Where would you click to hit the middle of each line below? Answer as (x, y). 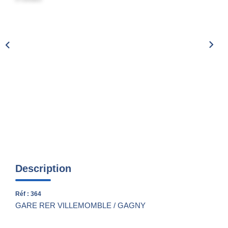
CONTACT (114, 40)
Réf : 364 (28, 194)
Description (43, 168)
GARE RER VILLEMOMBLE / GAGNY (80, 205)
